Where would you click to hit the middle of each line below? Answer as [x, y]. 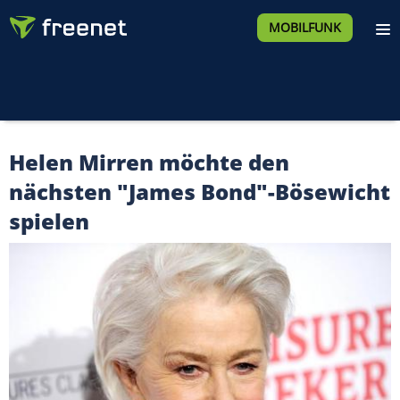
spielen [49, 221]
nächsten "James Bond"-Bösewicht [200, 192]
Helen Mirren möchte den [149, 162]
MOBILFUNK [304, 27]
